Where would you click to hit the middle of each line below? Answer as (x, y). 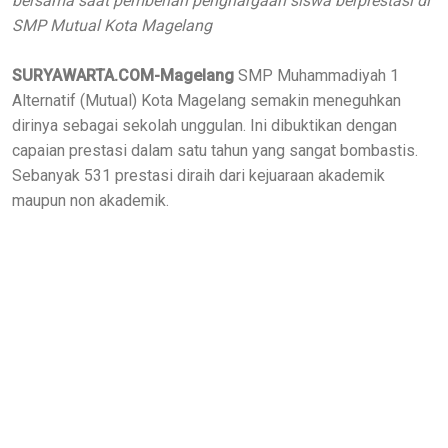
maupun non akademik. (90, 200)
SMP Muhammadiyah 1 (316, 75)
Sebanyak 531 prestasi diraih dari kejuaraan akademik (198, 175)
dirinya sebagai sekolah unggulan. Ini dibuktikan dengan (204, 125)
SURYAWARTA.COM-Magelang (123, 75)
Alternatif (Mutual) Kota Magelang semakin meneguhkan (206, 100)
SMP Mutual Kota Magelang (112, 25)
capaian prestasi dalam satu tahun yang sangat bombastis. (215, 150)
